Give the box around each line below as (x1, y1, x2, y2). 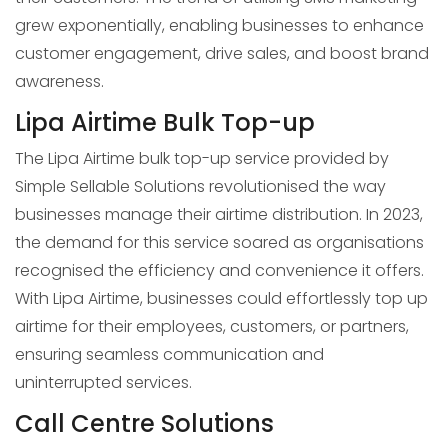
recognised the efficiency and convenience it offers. (15, 259, 424, 282)
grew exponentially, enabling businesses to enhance (15, 14, 424, 37)
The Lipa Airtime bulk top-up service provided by (15, 147, 389, 170)
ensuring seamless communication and (15, 343, 324, 366)
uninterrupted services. (15, 371, 192, 394)
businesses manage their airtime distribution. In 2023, (15, 203, 423, 226)
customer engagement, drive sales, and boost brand (15, 42, 429, 65)
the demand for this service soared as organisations (15, 231, 424, 254)
